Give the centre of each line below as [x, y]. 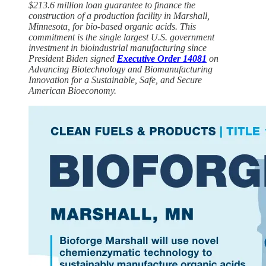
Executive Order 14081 [162, 58]
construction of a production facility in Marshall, [119, 15]
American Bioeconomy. [72, 90]
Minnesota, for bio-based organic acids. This [112, 26]
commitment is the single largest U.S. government [121, 37]
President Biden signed [73, 58]
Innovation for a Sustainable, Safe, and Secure [115, 80]
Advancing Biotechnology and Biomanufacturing [121, 69]
